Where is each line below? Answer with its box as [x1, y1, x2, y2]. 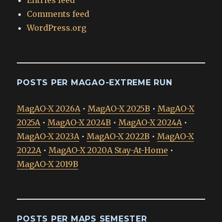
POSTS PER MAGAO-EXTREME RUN [17, 78, 172, 88]
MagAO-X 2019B [17, 159, 79, 169]
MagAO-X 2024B [48, 117, 111, 128]
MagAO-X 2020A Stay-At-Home [49, 145, 168, 156]
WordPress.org [27, 23, 87, 33]
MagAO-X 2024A [118, 117, 182, 128]
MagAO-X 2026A [17, 104, 81, 114]
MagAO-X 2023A [17, 131, 80, 142]
